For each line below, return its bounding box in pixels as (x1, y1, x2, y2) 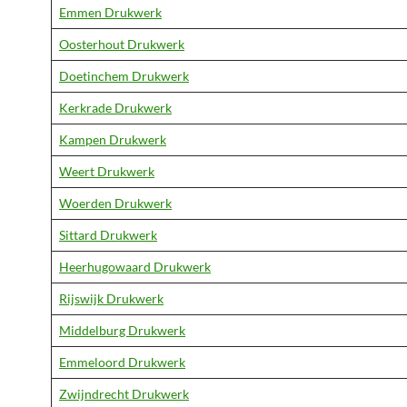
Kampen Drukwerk (59, 132, 166, 147)
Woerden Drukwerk (59, 195, 172, 211)
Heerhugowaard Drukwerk (59, 259, 211, 274)
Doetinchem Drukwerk (59, 68, 189, 84)
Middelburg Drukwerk (59, 323, 185, 338)
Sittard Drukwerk (59, 227, 157, 243)
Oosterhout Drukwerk (59, 36, 184, 52)
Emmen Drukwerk (59, 5, 162, 20)
